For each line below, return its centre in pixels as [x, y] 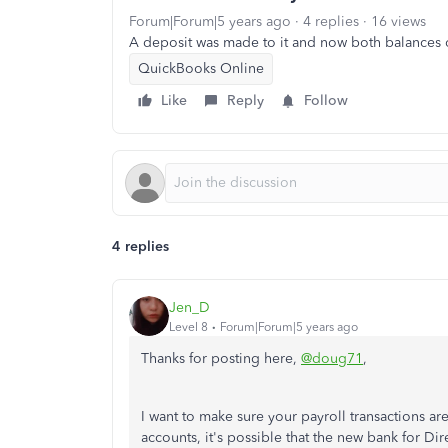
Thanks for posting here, [221, 358]
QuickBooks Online [201, 68]
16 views [398, 21]
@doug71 [332, 358]
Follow [326, 100]
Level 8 [188, 326]
